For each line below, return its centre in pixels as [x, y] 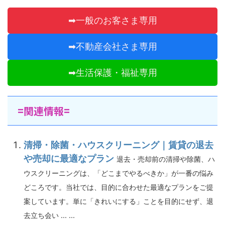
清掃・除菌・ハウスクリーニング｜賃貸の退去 [119, 145]
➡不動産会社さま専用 [113, 46]
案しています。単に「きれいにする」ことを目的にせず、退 [119, 201]
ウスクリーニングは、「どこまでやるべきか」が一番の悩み [119, 173]
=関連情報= [44, 111]
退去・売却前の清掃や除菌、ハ [166, 159]
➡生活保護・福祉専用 [113, 73]
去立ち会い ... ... [49, 215]
